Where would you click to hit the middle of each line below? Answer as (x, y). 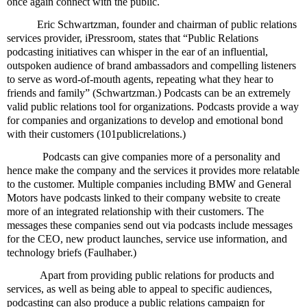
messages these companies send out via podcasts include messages (150, 225)
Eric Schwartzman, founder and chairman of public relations (167, 24)
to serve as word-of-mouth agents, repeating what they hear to (140, 79)
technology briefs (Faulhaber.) (72, 252)
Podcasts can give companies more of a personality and (161, 156)
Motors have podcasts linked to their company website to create (144, 197)
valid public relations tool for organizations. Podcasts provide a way (153, 106)
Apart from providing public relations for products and (157, 275)
